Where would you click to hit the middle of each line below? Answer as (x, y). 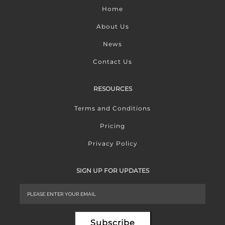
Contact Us (113, 62)
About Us (113, 27)
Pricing (113, 126)
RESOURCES (113, 89)
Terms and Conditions (113, 108)
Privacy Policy (113, 144)
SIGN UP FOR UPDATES (113, 171)
